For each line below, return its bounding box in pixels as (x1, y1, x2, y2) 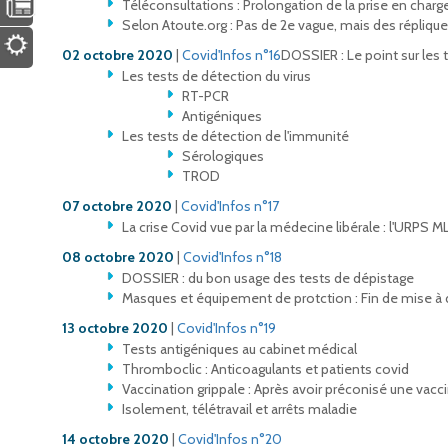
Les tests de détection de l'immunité (122, 126, 349, 145)
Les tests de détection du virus (122, 66, 311, 85)
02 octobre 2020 (62, 45, 173, 64)
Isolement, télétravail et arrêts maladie (122, 399, 357, 418)
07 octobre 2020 (62, 196, 172, 215)
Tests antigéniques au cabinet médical (122, 339, 357, 358)
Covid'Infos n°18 (183, 247, 282, 266)
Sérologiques (182, 146, 264, 165)
